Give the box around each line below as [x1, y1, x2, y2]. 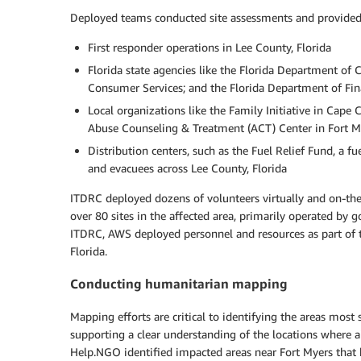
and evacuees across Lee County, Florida [88, 160, 287, 175]
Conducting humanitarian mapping [70, 276, 288, 293]
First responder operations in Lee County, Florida [88, 39, 331, 54]
